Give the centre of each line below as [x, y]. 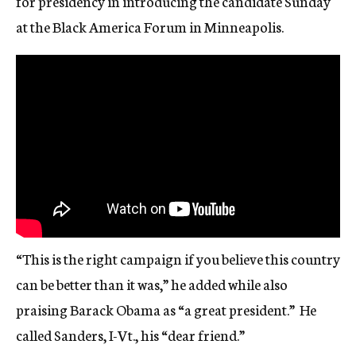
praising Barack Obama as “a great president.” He [166, 309]
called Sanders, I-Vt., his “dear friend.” [130, 334]
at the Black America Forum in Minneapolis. [150, 27]
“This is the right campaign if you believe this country [178, 258]
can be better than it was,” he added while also [152, 283]
